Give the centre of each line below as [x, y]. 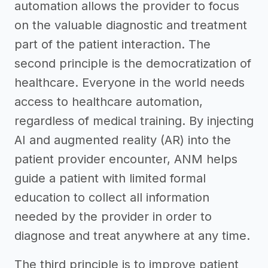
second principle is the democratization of [133, 63]
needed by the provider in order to [113, 217]
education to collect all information [112, 197]
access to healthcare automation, [109, 102]
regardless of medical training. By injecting [134, 121]
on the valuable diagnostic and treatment [131, 25]
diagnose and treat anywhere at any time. [132, 236]
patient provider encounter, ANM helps [126, 159]
